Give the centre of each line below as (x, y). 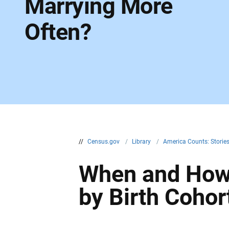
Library (142, 142)
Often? (58, 32)
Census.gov (105, 142)
